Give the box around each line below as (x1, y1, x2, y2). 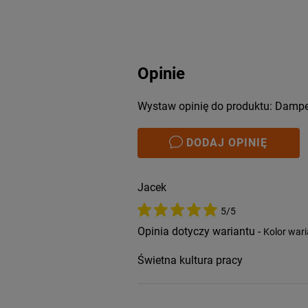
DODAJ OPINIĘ (186, 135, 267, 149)
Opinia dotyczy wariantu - (137, 224, 263, 238)
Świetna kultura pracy (137, 253, 243, 267)
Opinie (137, 63, 185, 83)
